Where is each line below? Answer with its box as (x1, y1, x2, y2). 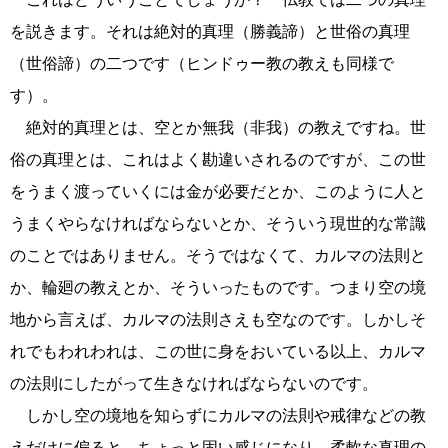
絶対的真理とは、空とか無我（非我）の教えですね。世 (10, 119, 426, 136)
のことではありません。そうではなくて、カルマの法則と (10, 247, 426, 264)
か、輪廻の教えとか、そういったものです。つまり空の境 (10, 279, 426, 296)
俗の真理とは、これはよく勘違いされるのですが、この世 (10, 151, 426, 168)
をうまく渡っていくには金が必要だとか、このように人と (10, 183, 426, 200)
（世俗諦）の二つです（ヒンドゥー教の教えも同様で (10, 55, 394, 72)
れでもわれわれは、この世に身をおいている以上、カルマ (10, 343, 426, 360)
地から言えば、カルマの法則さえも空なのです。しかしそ (10, 311, 426, 328)
